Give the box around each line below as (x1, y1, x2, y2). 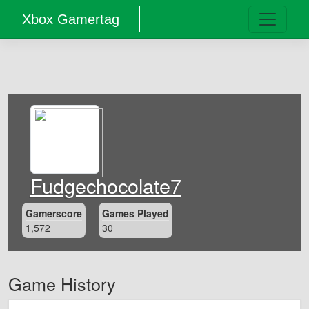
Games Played (102, 206, 170, 220)
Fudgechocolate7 (30, 171, 181, 199)
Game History (8, 271, 116, 297)
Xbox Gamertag (22, 12, 119, 27)
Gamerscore (26, 206, 82, 220)
